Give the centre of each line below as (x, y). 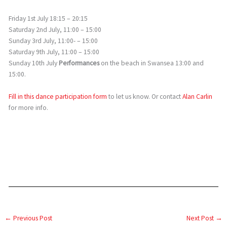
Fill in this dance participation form (58, 96)
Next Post (201, 218)
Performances (79, 63)
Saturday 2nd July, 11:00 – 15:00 (55, 29)
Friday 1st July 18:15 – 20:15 (48, 18)
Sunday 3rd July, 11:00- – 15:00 (53, 41)
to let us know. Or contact (145, 96)
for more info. (29, 107)
